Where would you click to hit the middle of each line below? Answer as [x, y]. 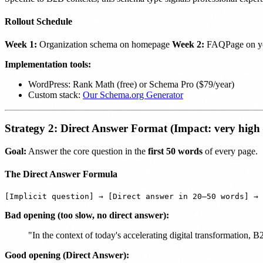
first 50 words [175, 151]
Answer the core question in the [87, 151]
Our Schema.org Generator [133, 95]
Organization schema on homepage [104, 45]
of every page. [230, 151]
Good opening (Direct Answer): [67, 255]
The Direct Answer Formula [61, 174]
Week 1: [21, 45]
